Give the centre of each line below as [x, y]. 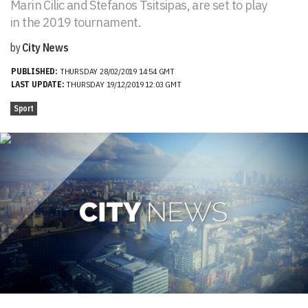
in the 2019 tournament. [76, 22]
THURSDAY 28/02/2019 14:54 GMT [117, 71]
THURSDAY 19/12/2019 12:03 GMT [123, 84]
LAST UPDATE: [38, 84]
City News [45, 47]
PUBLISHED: [35, 71]
